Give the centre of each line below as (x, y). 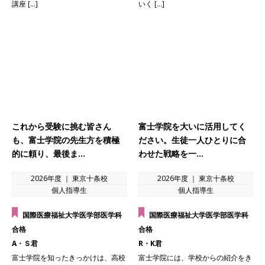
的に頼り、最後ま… (49, 153)
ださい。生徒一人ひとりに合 (192, 140)
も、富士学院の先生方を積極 (66, 140)
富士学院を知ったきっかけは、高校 (69, 257)
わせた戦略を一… (171, 153)
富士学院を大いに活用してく (192, 126)
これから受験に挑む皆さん (62, 126)
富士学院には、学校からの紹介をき (195, 257)
